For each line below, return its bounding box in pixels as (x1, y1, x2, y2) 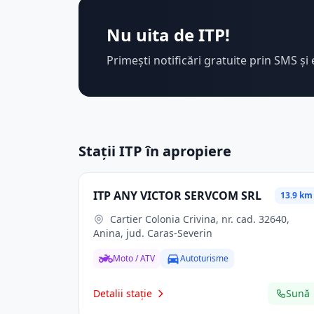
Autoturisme (180, 252, 228, 264)
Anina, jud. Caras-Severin (93, 226, 212, 240)
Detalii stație (93, 287, 152, 300)
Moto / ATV (113, 252, 155, 264)
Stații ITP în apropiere (78, 142, 231, 161)
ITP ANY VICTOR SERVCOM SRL (93, 188, 261, 203)
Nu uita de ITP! (107, 23, 230, 46)
